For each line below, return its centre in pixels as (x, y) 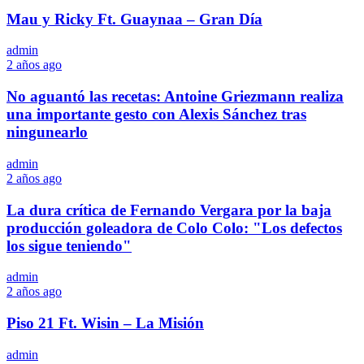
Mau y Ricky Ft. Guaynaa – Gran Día (134, 19)
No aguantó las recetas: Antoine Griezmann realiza (175, 97)
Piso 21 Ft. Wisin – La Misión (105, 323)
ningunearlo (47, 132)
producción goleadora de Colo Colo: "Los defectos (174, 227)
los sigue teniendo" (69, 245)
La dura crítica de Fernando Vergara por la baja (169, 210)
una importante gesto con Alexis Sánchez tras (156, 115)
